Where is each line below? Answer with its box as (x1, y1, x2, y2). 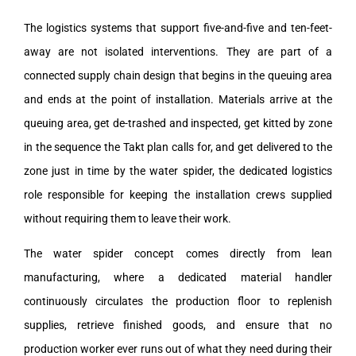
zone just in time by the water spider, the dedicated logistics (24, 164, 332, 177)
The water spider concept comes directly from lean (24, 246, 332, 260)
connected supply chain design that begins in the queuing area (24, 68, 332, 82)
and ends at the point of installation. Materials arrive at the (24, 92, 332, 106)
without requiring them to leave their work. (24, 211, 231, 225)
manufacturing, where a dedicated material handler (24, 270, 332, 284)
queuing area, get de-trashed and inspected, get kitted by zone (24, 116, 332, 130)
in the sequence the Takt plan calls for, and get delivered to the (24, 140, 332, 153)
